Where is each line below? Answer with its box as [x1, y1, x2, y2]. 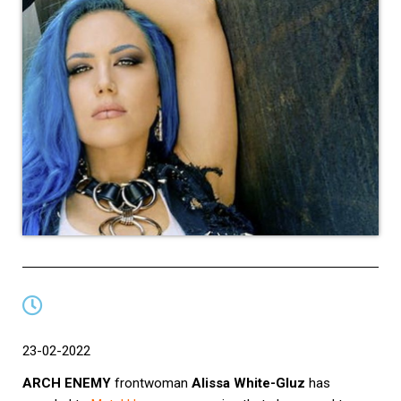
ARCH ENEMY [22, 374, 111, 391]
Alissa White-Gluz [192, 374, 305, 391]
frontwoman [111, 374, 192, 391]
